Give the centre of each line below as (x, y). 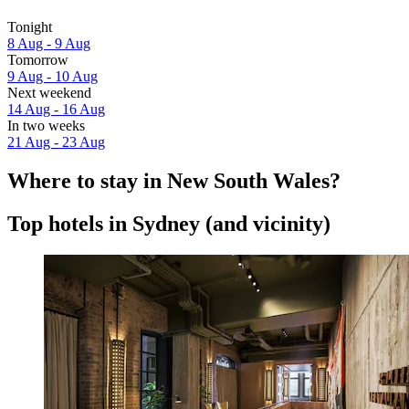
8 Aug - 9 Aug (49, 44)
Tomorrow (38, 60)
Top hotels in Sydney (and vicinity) (169, 223)
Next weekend (49, 93)
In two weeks (46, 126)
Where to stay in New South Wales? (174, 180)
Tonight (30, 27)
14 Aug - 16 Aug (56, 110)
